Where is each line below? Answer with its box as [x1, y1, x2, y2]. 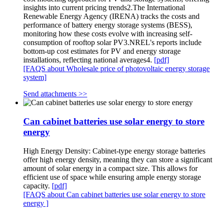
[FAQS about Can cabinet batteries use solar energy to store [23, 190, 205, 199]
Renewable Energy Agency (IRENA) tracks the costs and [23, 12, 200, 21]
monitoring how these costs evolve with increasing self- [23, 30, 192, 38]
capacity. [23, 181, 52, 190]
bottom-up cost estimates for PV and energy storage [23, 47, 181, 56]
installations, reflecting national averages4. [23, 56, 154, 64]
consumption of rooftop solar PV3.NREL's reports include [23, 38, 201, 47]
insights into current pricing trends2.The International [23, 3, 185, 12]
